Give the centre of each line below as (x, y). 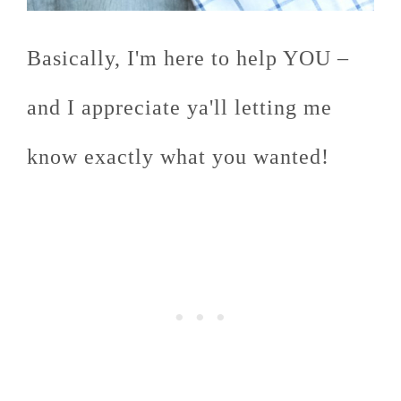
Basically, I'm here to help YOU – (188, 58)
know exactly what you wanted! (178, 156)
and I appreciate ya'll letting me (179, 107)
